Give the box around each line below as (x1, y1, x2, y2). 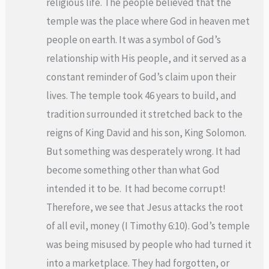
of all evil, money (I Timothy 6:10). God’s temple (46, 219, 250, 232)
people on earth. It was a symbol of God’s (46, 32, 222, 46)
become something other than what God (46, 163, 220, 177)
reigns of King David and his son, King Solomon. (46, 125, 247, 139)
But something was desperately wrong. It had (46, 144, 241, 158)
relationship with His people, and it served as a (46, 51, 247, 65)
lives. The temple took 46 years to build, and (46, 88, 237, 102)
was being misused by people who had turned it (46, 237, 252, 251)
